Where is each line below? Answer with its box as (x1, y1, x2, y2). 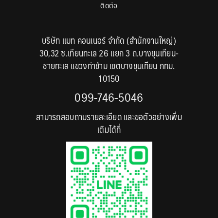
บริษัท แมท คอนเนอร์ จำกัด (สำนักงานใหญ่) (42, 33, 176, 48)
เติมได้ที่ (97, 122, 121, 137)
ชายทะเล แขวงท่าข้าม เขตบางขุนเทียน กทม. (43, 58, 175, 73)
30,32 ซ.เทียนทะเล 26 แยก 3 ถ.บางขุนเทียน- (39, 45, 179, 61)
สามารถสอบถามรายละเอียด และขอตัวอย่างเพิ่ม (36, 109, 182, 125)
